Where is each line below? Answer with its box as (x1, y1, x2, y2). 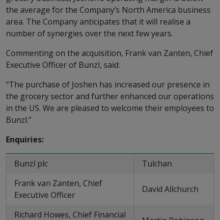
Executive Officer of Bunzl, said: (6, 59, 120, 70)
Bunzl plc (14, 158, 48, 169)
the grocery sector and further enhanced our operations (6, 91, 214, 102)
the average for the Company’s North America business (6, 4, 211, 15)
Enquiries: (6, 134, 44, 145)
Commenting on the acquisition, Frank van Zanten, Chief (6, 48, 213, 58)
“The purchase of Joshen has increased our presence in (6, 79, 210, 90)
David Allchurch (142, 184, 198, 194)
